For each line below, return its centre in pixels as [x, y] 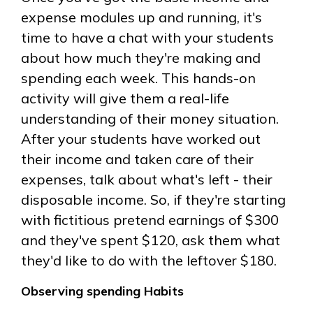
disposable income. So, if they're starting [153, 200]
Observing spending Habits [102, 291]
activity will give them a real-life [125, 99]
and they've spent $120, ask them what [151, 240]
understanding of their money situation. [150, 119]
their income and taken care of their [137, 159]
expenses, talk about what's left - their [147, 180]
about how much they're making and [141, 58]
